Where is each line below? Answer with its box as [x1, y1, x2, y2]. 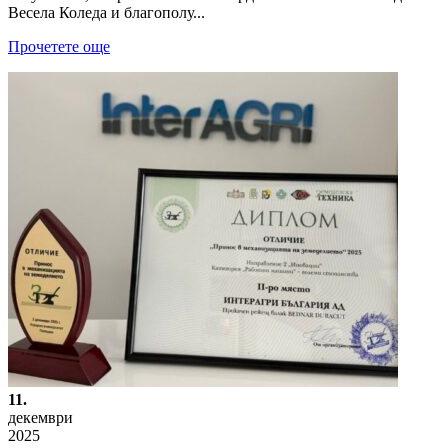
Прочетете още [8, 37, 110, 55]
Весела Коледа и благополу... [8, 3, 205, 21]
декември [8, 408, 73, 426]
